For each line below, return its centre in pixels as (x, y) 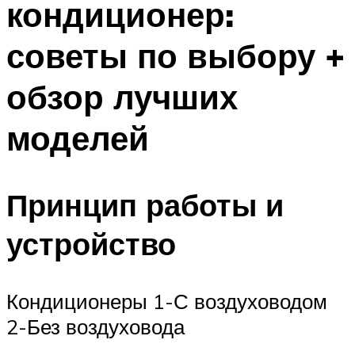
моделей (78, 137)
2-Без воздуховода (95, 327)
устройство (91, 244)
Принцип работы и (145, 205)
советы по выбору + (176, 55)
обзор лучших (122, 96)
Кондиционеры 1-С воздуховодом (167, 302)
